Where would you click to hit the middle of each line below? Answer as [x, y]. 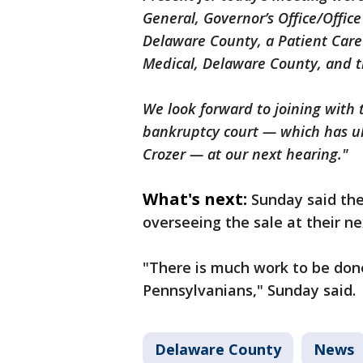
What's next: [195, 199]
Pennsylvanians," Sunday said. [249, 290]
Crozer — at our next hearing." [246, 154]
